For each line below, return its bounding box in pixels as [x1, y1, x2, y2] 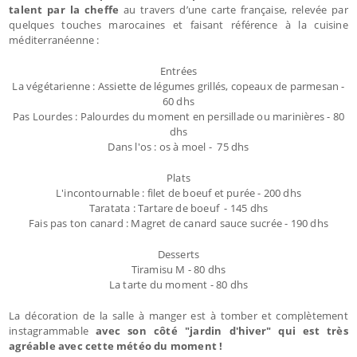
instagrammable [9, 323, 96, 338]
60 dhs [162, 93, 195, 108]
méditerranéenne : [9, 32, 100, 47]
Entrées [159, 63, 198, 78]
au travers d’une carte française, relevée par [123, 2, 348, 17]
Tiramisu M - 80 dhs [131, 261, 226, 277]
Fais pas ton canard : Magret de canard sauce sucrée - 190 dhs [29, 215, 328, 230]
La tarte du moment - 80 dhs [108, 277, 249, 292]
